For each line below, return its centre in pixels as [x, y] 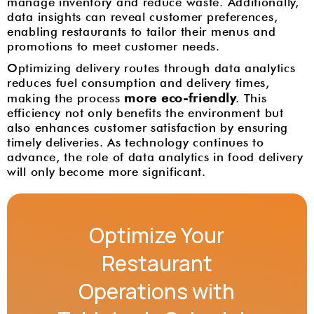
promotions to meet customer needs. [114, 46]
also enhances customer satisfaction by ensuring [148, 128]
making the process [64, 98]
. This [251, 98]
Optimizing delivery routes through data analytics [151, 68]
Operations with [157, 291]
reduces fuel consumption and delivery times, [138, 83]
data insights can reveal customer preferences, [143, 17]
